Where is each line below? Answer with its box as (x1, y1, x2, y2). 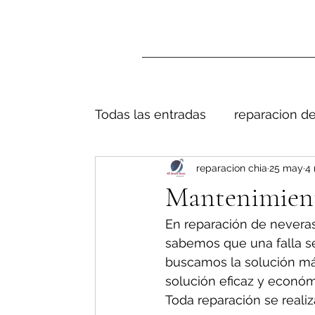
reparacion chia (195, 162, 267, 174)
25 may (269, 162, 303, 174)
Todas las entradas (94, 106, 206, 122)
